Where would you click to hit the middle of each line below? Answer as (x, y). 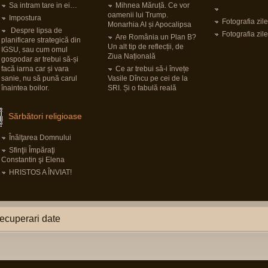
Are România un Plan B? (156, 37)
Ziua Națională (132, 56)
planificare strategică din (41, 40)
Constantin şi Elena (33, 160)
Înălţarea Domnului (40, 138)
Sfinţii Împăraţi (32, 150)
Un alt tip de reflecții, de (146, 47)
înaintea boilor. (25, 88)
